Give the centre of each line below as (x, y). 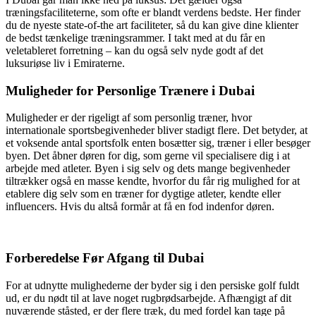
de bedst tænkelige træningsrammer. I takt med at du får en (135, 37)
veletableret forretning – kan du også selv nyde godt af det (134, 50)
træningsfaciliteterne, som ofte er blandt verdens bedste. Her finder (153, 12)
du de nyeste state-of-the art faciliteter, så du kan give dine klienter (152, 25)
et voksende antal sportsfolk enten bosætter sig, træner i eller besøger (158, 143)
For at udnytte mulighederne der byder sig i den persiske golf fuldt (152, 285)
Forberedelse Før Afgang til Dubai (105, 257)
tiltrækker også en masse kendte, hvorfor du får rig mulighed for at (153, 181)
